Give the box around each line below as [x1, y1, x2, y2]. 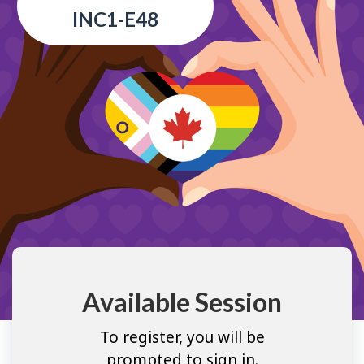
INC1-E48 [72, 7, 158, 32]
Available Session [82, 286, 282, 318]
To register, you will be [99, 326, 265, 348]
